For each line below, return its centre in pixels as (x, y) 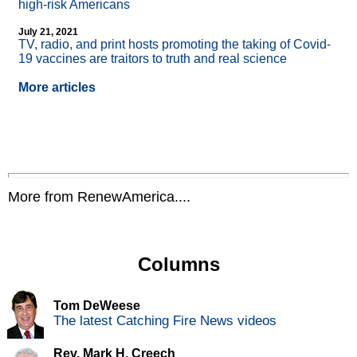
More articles (57, 88)
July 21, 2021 (48, 32)
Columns (178, 265)
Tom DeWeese (97, 306)
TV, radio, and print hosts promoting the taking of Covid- (175, 45)
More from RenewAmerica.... (99, 197)
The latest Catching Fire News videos (165, 321)
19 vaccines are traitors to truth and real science (153, 59)
